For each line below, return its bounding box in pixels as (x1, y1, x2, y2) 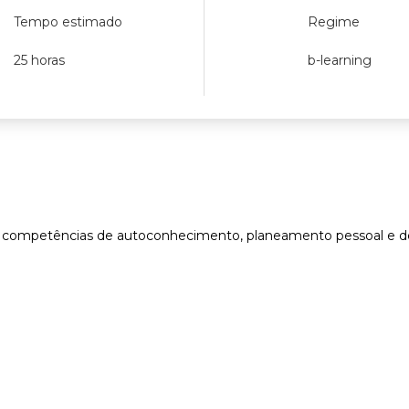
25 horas (14, 52, 66, 68)
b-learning (308, 52, 372, 68)
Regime (308, 14, 361, 30)
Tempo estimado (14, 14, 123, 30)
